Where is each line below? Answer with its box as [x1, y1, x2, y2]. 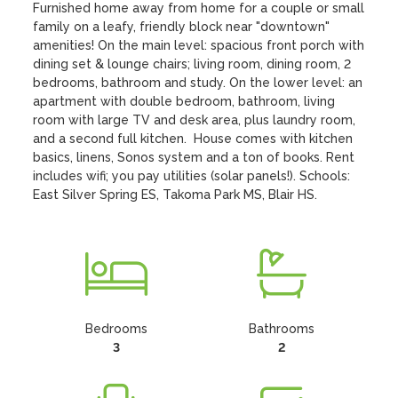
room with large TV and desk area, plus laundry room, [33, 113, 356, 127]
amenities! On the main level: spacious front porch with [33, 38, 365, 52]
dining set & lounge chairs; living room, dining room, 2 [33, 57, 352, 71]
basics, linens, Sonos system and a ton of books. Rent [33, 150, 355, 164]
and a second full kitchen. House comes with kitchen [33, 131, 354, 146]
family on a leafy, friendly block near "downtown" [33, 20, 330, 34]
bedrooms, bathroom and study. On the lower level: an [33, 76, 363, 90]
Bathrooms [249, 322, 315, 336]
